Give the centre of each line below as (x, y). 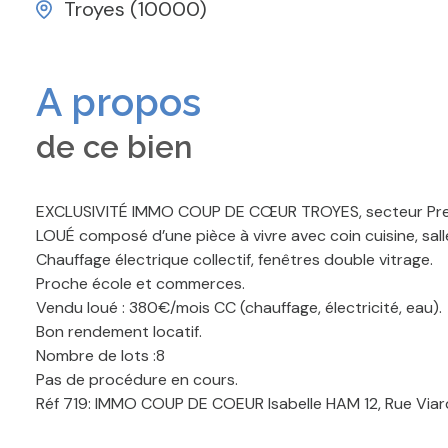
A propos (118, 101)
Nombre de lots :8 (100, 355)
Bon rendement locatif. (119, 331)
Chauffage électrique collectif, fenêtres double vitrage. (234, 259)
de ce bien (114, 146)
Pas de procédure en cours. (137, 379)
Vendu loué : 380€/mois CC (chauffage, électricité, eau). (239, 307)
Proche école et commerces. (140, 283)
